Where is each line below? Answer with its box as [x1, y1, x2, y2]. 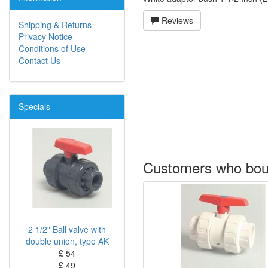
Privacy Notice [19, 31, 72, 43]
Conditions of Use [19, 42, 86, 55]
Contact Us [19, 54, 60, 67]
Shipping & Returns [19, 19, 92, 31]
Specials [19, 100, 50, 113]
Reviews [159, 14, 193, 27]
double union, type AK [25, 235, 109, 248]
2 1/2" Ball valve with [28, 223, 106, 236]
